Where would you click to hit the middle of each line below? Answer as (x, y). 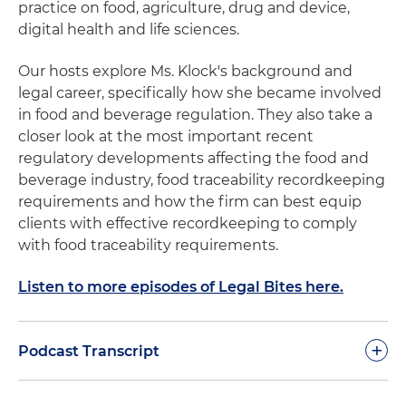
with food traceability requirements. (148, 245)
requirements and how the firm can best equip (190, 201)
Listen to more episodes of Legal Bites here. (181, 286)
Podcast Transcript (89, 351)
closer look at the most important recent (166, 136)
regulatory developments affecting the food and (193, 158)
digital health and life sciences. (130, 29)
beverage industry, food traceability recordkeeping (202, 179)
